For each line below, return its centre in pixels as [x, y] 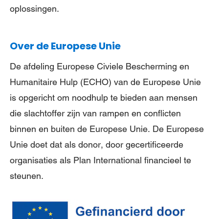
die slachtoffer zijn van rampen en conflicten [95, 113]
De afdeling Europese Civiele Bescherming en [99, 66]
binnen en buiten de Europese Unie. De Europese [107, 129]
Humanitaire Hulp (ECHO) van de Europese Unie [105, 82]
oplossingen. [34, 9]
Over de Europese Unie [65, 46]
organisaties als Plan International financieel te [100, 160]
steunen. [27, 176]
